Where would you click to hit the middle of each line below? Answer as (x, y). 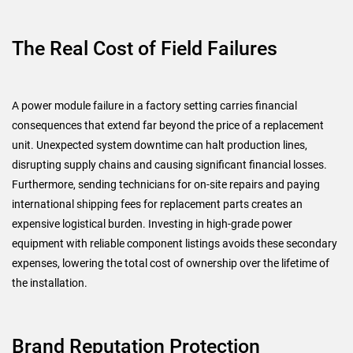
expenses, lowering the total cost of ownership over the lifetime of (171, 263)
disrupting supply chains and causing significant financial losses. (169, 164)
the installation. (50, 282)
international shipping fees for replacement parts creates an (157, 204)
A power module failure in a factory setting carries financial (154, 105)
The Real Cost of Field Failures (145, 48)
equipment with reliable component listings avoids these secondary (175, 243)
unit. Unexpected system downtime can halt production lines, (160, 145)
